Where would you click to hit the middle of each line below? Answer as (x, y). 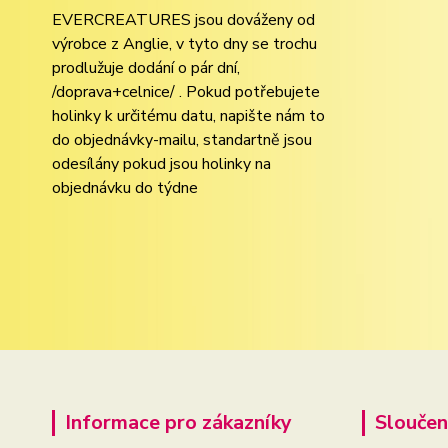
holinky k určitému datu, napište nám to (188, 116)
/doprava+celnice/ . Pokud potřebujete (186, 92)
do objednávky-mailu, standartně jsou (182, 140)
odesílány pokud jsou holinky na (161, 164)
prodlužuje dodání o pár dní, (146, 68)
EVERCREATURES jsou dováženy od (183, 20)
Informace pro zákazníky (178, 422)
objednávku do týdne (125, 188)
